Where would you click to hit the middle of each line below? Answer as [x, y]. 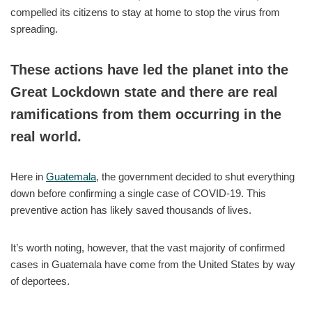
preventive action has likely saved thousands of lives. [131, 210]
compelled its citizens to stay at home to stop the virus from [145, 12]
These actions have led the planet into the [149, 69]
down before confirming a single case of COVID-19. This [138, 193]
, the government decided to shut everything [195, 176]
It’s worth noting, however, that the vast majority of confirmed [148, 247]
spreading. [34, 29]
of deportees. [40, 281]
